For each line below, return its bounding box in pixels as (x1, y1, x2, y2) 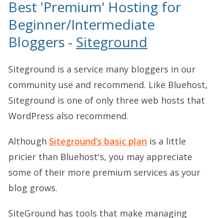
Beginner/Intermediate (8, 15, 155, 34)
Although (8, 135, 49, 147)
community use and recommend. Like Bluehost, (8, 78, 208, 91)
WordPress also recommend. (8, 109, 128, 122)
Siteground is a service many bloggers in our (8, 63, 196, 75)
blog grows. (8, 182, 57, 194)
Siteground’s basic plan (49, 135, 147, 147)
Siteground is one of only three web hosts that (8, 94, 205, 106)
